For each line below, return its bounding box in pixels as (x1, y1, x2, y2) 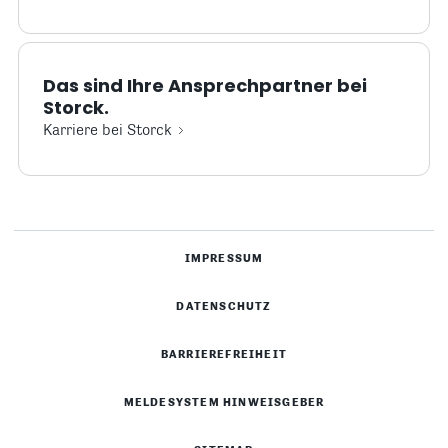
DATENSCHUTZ (176, 301, 272, 313)
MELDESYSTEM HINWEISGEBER (123, 397, 325, 409)
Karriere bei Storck (43, 123, 172, 139)
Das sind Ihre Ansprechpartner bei (43, 73, 367, 98)
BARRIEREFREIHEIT (160, 349, 288, 361)
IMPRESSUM (184, 253, 264, 265)
